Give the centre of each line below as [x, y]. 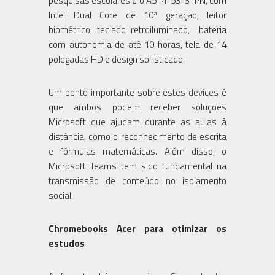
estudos [67, 243]
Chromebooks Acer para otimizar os [137, 228]
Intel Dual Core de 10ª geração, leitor [137, 15]
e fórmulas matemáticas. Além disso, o [137, 151]
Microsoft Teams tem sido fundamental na [137, 166]
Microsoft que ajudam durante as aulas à [137, 122]
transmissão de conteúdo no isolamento [137, 180]
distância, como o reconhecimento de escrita [137, 136]
